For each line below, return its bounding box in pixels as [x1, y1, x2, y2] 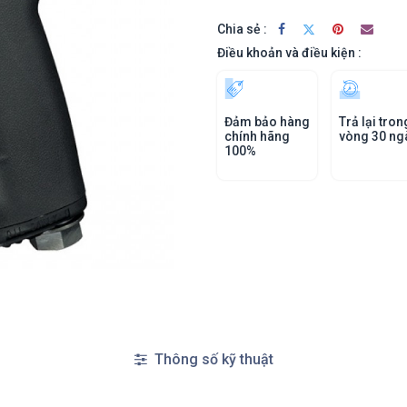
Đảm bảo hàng [224, 114, 310, 129]
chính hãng [224, 129, 290, 144]
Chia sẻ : [217, 21, 267, 36]
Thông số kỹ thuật [150, 351, 273, 368]
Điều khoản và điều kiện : [217, 45, 362, 60]
